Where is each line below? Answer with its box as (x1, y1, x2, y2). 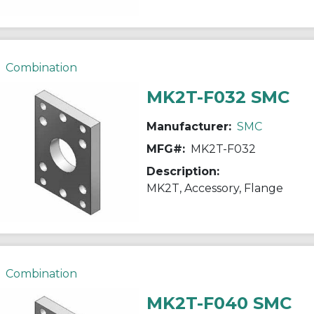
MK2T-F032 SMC (146, 86, 289, 107)
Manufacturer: (146, 119, 231, 133)
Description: (146, 164, 219, 178)
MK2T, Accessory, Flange (146, 181, 283, 195)
